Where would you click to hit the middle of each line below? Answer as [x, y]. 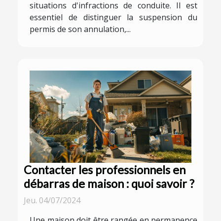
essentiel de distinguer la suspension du [113, 17]
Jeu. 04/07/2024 [52, 201]
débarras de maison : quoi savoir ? [109, 184]
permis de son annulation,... [80, 29]
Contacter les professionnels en [105, 170]
